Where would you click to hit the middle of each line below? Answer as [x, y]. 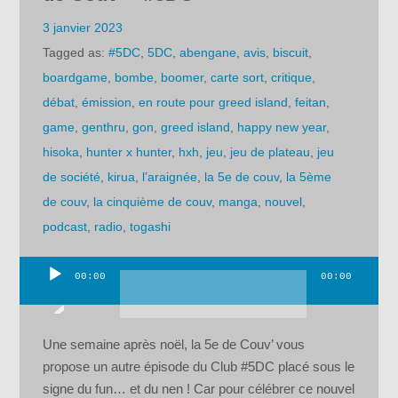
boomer [183, 78]
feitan [311, 103]
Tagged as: [76, 53]
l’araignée [170, 177]
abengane [208, 53]
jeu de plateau [271, 152]
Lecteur [41, 288]
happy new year [282, 127]
